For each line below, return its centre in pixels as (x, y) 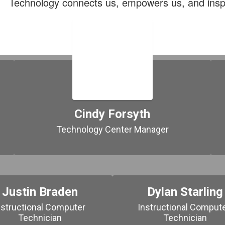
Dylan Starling (185, 192)
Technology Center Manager (112, 129)
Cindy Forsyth (113, 114)
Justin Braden (40, 192)
